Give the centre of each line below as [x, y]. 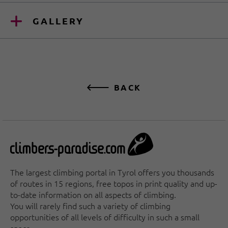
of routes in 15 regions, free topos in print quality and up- [114, 183]
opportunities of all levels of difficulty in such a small [105, 217]
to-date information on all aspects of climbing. [93, 194]
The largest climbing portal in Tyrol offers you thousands [112, 172]
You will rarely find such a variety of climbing [90, 206]
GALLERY [58, 20]
